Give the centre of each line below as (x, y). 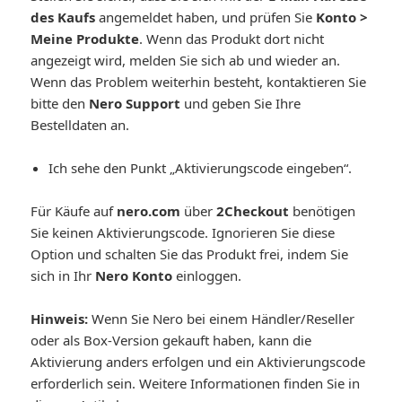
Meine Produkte (85, 38)
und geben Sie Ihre (241, 103)
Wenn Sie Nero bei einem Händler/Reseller (222, 318)
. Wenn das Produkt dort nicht (232, 38)
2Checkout (253, 210)
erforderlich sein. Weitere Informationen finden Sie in (196, 383)
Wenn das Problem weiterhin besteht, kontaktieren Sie (199, 81)
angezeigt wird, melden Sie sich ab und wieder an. (186, 60)
